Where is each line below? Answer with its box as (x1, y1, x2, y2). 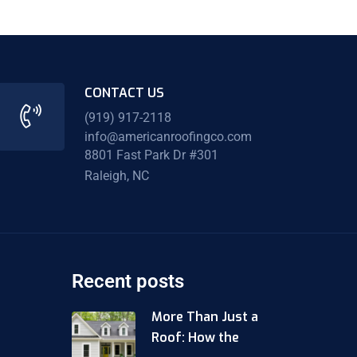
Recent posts (72, 269, 185, 292)
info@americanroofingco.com (84, 128, 252, 144)
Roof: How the (151, 328, 240, 346)
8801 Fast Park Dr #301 (84, 147, 218, 163)
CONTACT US (84, 84, 164, 101)
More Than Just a (151, 308, 259, 325)
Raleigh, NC (84, 168, 149, 184)
